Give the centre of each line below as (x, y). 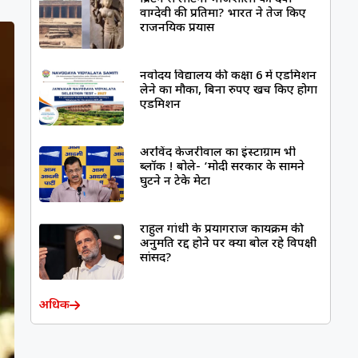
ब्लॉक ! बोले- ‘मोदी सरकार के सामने (223, 168)
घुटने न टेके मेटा (175, 182)
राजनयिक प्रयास (177, 29)
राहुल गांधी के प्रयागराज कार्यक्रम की (222, 230)
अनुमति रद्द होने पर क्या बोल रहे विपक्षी (229, 245)
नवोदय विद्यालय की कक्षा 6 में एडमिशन (229, 77)
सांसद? (156, 259)
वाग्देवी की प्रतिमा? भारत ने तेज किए (223, 14)
